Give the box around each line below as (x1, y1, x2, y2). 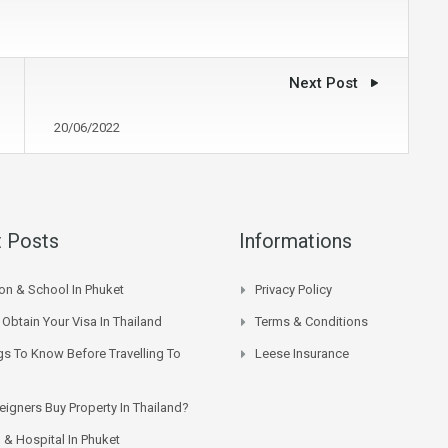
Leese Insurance (255, 345, 349, 361)
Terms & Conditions (255, 313, 368, 329)
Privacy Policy (255, 281, 332, 297)
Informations (239, 228, 352, 253)
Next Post (289, 73, 362, 92)
